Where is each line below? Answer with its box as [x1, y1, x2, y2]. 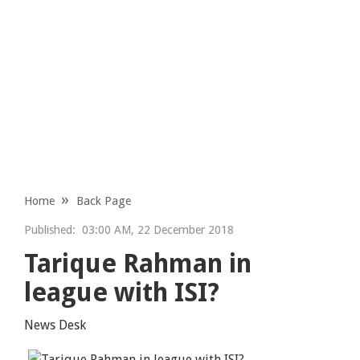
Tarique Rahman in [24, 247, 252, 279]
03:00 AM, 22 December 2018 [76, 223, 235, 236]
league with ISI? [24, 276, 220, 308]
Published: [24, 223, 76, 236]
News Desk [24, 317, 87, 333]
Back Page [76, 194, 132, 207]
